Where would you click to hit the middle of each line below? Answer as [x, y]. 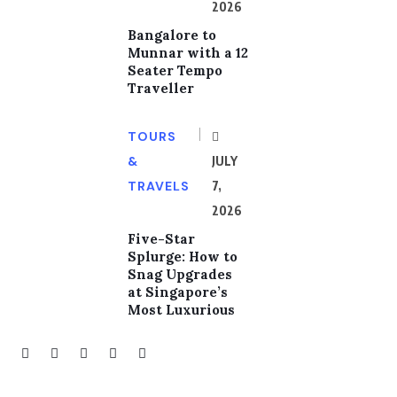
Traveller [161, 88]
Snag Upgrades [180, 274]
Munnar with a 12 [188, 53]
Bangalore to [172, 35]
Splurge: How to [183, 257]
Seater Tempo [175, 70]
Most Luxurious [181, 310]
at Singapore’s [178, 292]
